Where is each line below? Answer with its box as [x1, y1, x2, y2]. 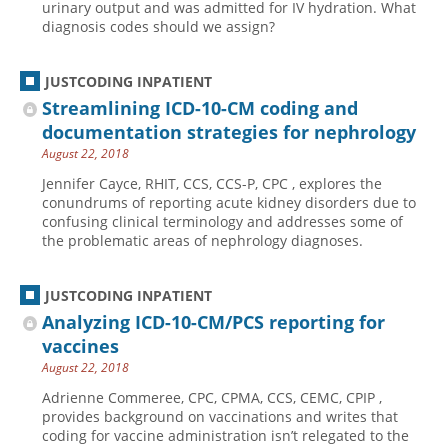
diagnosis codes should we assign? [42, 17, 275, 36]
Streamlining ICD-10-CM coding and [42, 96, 358, 120]
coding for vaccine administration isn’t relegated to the [42, 426, 409, 445]
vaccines [42, 334, 119, 358]
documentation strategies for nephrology [42, 120, 416, 144]
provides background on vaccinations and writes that [42, 407, 398, 426]
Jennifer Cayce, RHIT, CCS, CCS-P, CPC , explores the [42, 174, 382, 193]
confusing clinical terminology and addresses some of [42, 212, 403, 231]
